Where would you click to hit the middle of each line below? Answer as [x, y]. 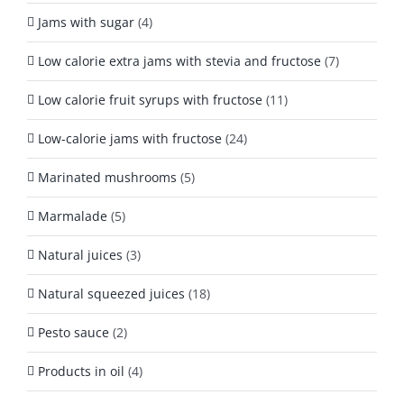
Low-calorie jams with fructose [130, 138]
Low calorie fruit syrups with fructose [150, 99]
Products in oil [81, 371]
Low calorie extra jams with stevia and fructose [179, 60]
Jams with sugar [86, 22]
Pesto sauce [73, 332]
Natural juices [80, 254]
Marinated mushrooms [107, 177]
